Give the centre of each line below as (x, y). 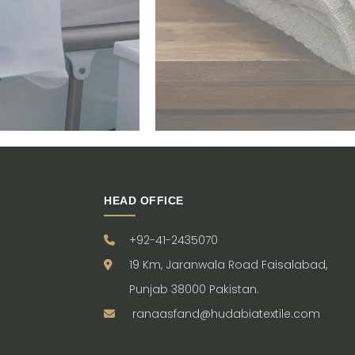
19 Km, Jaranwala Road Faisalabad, (227, 265)
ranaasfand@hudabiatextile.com (226, 314)
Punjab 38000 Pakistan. (194, 289)
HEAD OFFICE (144, 200)
